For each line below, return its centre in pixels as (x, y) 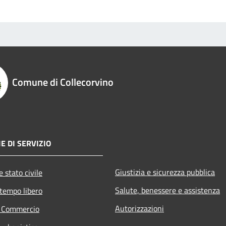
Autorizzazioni (139, 208)
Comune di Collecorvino (63, 82)
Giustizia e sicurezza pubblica (165, 172)
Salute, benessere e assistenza (167, 190)
